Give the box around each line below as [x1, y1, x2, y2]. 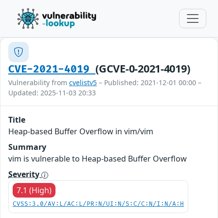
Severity [8, 169, 41, 180]
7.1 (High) [17, 185, 52, 196]
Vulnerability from [8, 78, 69, 87]
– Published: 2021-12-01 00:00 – [97, 78, 201, 87]
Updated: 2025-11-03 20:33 [8, 88, 96, 97]
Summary [8, 142, 46, 152]
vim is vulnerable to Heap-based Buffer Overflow [8, 153, 187, 164]
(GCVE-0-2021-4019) [95, 61, 190, 75]
